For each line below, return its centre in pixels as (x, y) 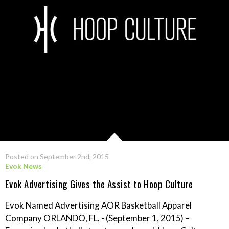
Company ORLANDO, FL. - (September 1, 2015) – (97, 218)
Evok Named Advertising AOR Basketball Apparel (98, 205)
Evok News (24, 166)
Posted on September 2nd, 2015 (57, 156)
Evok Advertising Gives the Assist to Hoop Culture (99, 183)
